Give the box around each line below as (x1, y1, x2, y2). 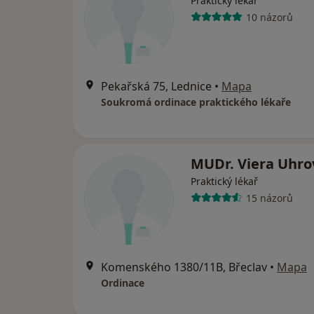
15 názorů (245, 191, 293, 205)
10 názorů (245, 10, 293, 24)
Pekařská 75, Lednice (101, 78, 212, 95)
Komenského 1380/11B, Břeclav (101, 259, 267, 275)
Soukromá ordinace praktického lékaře (101, 95, 291, 109)
